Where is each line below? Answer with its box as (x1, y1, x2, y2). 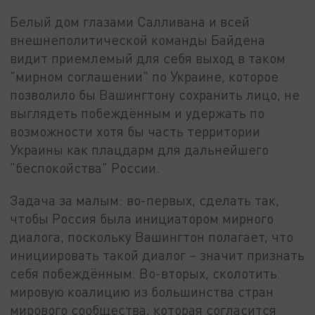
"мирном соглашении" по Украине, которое (10, 67, 279, 84)
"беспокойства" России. (10, 159, 160, 176)
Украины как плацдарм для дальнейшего (10, 141, 269, 157)
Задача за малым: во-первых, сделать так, (10, 191, 280, 208)
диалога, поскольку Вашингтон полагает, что (10, 228, 294, 245)
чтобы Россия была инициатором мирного (10, 210, 274, 226)
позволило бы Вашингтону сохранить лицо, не (10, 86, 300, 103)
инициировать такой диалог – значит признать (10, 246, 305, 263)
